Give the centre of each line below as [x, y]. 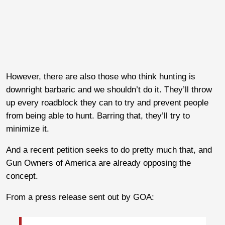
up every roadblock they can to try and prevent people [107, 102]
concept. [22, 176]
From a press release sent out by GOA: [80, 197]
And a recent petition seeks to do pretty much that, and [109, 150]
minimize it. [28, 129]
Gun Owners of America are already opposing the [98, 163]
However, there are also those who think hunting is [101, 76]
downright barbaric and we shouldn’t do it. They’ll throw [109, 89]
